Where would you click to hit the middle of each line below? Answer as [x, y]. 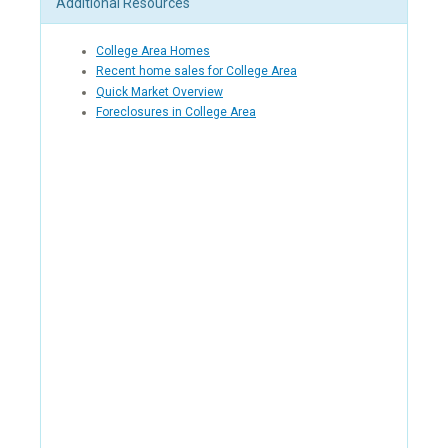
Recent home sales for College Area [196, 71]
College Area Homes [153, 50]
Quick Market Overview [159, 91]
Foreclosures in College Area [176, 112]
